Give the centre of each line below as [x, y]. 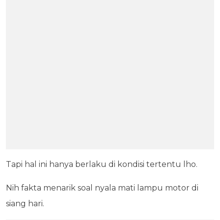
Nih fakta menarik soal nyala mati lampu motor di [102, 188]
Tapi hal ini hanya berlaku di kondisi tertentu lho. [102, 164]
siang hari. [25, 203]
